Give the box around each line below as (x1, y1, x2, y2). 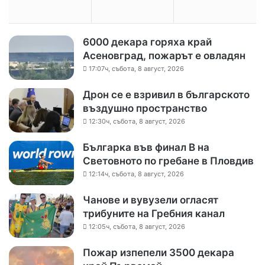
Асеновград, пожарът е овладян (83, 50, 245, 62)
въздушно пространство (83, 102, 207, 115)
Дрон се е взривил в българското (83, 89, 250, 101)
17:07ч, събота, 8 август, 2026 (89, 64, 184, 73)
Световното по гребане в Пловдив (83, 155, 254, 167)
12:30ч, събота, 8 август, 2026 (89, 117, 185, 126)
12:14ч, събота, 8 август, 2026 (89, 170, 184, 179)
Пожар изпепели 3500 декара (83, 247, 234, 259)
